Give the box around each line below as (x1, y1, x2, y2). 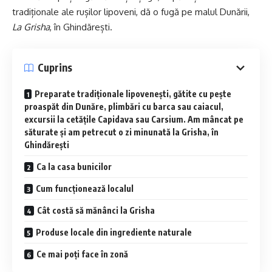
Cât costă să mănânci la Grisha (37, 205, 155, 216)
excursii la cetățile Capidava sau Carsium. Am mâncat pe (24, 114, 243, 124)
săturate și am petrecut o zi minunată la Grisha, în (24, 126, 219, 137)
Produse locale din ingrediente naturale (36, 226, 192, 237)
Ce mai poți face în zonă (36, 248, 128, 259)
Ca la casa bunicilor (36, 161, 112, 172)
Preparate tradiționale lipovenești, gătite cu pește (35, 88, 231, 99)
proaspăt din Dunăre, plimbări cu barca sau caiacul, (24, 101, 223, 112)
